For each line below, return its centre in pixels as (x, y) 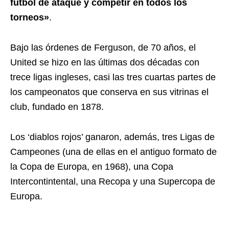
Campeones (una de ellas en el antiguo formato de (113, 152)
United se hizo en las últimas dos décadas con (105, 62)
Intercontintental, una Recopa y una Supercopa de (113, 181)
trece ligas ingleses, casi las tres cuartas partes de (113, 77)
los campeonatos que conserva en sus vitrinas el (109, 92)
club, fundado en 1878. (57, 107)
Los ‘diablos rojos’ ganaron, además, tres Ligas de (112, 137)
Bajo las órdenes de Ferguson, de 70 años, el (103, 48)
